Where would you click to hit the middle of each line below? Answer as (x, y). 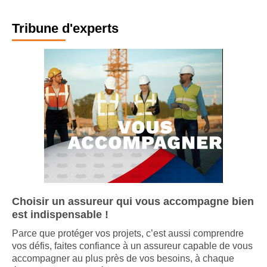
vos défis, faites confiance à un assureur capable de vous (132, 254)
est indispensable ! (60, 223)
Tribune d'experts (65, 37)
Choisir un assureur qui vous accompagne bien (133, 210)
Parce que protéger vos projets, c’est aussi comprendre (128, 242)
